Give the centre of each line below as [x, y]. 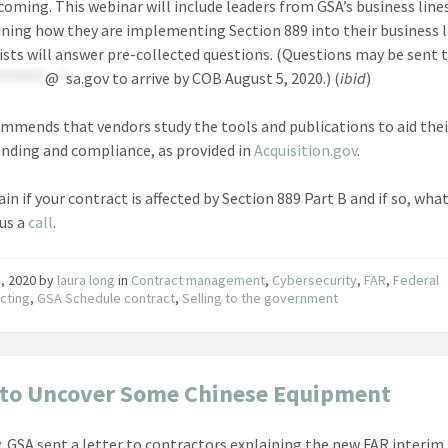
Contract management [198, 279]
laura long [86, 279]
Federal [416, 279]
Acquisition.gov [306, 149]
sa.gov [88, 77]
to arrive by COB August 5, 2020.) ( [225, 77]
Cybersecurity [315, 279]
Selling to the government [260, 297]
